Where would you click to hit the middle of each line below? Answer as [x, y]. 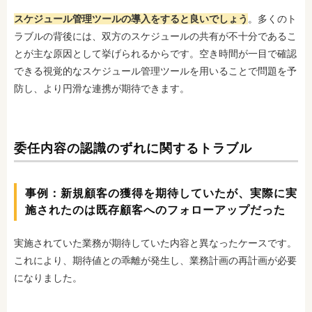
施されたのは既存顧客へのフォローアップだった [155, 210]
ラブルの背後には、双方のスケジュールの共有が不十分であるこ [155, 36]
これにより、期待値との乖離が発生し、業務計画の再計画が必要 [155, 260]
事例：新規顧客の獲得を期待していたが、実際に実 [161, 193]
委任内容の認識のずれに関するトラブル [133, 148]
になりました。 [48, 278]
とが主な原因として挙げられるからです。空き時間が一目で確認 [155, 54]
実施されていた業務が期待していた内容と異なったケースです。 [155, 243]
